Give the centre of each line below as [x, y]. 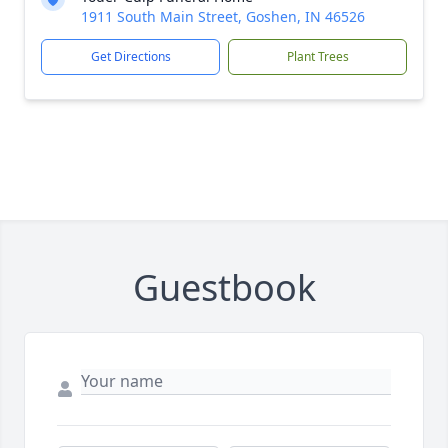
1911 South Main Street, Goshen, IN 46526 [223, 16]
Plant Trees [317, 56]
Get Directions [130, 56]
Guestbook [224, 287]
